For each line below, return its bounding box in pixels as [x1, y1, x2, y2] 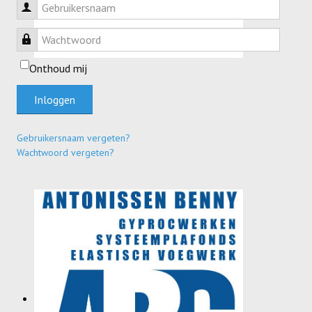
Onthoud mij [29, 61, 87, 75]
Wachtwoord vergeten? [17, 146, 114, 159]
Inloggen [34, 92, 75, 107]
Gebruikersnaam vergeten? [17, 131, 130, 144]
